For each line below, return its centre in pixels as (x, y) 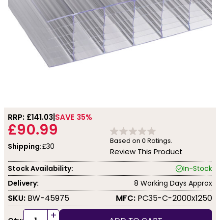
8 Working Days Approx (173, 183)
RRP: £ (20, 117)
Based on (126, 141)
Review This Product (146, 151)
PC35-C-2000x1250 (174, 198)
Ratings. (159, 141)
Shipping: (25, 146)
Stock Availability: (41, 168)
